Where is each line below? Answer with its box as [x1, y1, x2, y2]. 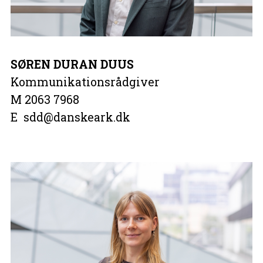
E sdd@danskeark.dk [10, 110, 130, 125]
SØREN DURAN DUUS [10, 57, 134, 72]
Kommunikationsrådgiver [10, 75, 160, 90]
